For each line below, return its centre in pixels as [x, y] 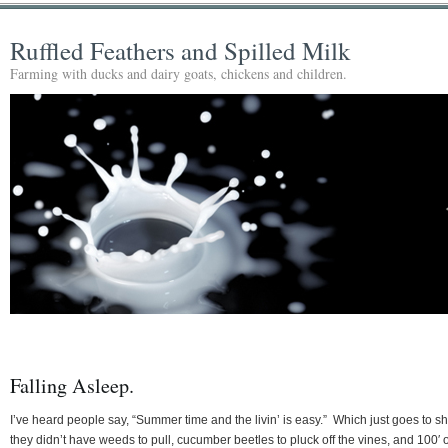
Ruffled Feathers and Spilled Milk [180, 50]
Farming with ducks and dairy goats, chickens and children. [178, 73]
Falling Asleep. [72, 385]
